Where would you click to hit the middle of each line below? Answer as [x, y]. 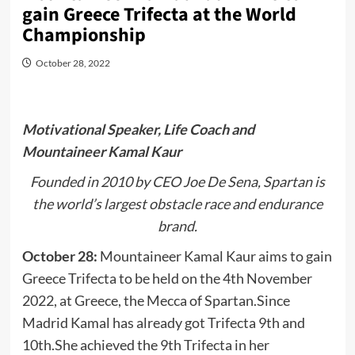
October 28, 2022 [73, 63]
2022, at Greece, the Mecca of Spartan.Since [156, 301]
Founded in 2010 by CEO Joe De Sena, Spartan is [177, 182]
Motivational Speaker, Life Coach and [138, 130]
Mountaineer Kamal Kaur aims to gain [216, 256]
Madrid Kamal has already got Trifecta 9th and [163, 323]
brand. [177, 226]
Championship [84, 36]
